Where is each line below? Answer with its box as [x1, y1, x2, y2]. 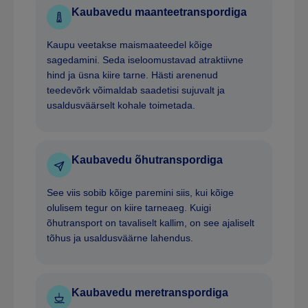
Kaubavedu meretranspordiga [71, 287, 228, 299]
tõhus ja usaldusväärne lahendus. [47, 232, 193, 244]
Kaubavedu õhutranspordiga [71, 154, 223, 166]
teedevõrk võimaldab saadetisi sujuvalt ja [47, 85, 225, 96]
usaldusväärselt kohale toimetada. [47, 100, 195, 111]
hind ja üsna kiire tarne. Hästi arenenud [47, 69, 218, 81]
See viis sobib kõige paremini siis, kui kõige [47, 187, 234, 199]
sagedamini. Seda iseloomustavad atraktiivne [47, 54, 243, 66]
